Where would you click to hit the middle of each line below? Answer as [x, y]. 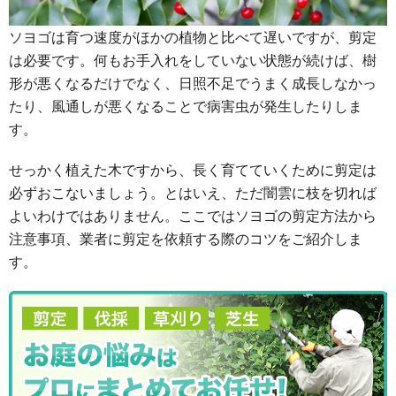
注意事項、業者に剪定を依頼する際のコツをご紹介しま [186, 238]
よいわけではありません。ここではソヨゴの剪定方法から [193, 215]
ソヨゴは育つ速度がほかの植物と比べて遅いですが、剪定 [193, 36]
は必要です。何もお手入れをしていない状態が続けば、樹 [193, 59]
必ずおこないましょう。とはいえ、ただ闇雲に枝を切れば [193, 192]
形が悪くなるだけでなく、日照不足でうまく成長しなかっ [193, 82]
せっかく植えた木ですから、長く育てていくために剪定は [193, 169]
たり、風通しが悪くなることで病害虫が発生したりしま [186, 105]
